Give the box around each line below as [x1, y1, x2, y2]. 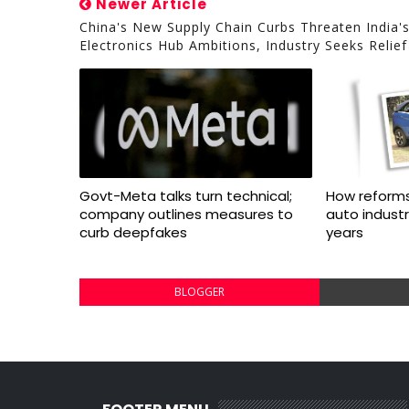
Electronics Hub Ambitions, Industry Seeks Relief [79, 36, 407, 54]
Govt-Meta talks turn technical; [79, 185, 292, 205]
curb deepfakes [79, 222, 187, 242]
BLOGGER [173, 283, 225, 299]
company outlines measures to [79, 204, 293, 224]
